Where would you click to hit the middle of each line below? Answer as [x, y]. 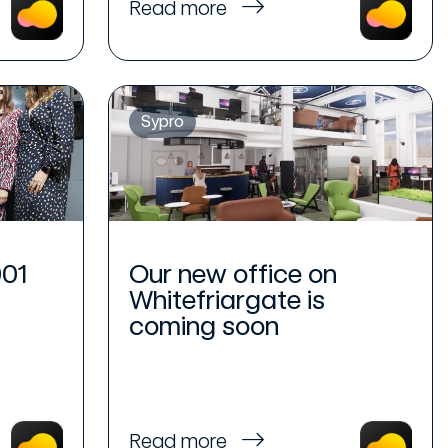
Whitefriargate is [227, 299]
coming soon [204, 325]
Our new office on [233, 273]
